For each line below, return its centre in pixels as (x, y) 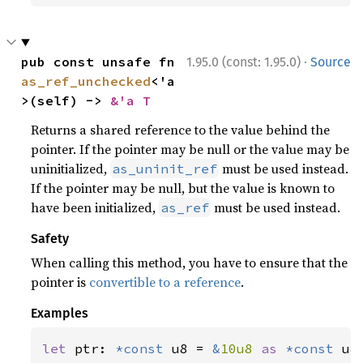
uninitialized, (71, 169)
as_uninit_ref (165, 169)
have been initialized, (95, 207)
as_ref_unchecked (86, 81)
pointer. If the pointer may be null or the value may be (190, 149)
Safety (50, 239)
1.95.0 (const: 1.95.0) (243, 62)
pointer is (60, 282)
